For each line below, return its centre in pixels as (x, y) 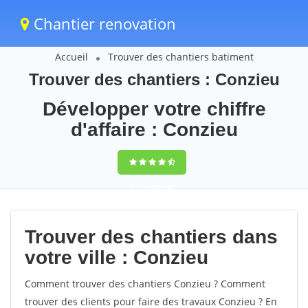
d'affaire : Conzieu (154, 130)
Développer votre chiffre (154, 109)
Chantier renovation (103, 23)
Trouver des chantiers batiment (180, 57)
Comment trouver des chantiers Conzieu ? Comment (145, 284)
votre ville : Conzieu (117, 257)
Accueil (71, 57)
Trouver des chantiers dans (151, 237)
